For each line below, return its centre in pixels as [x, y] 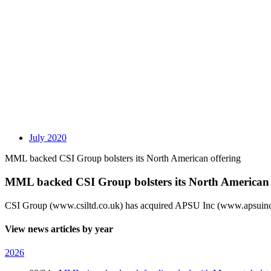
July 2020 [48, 138]
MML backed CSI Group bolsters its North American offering [123, 158]
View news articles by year [59, 229]
